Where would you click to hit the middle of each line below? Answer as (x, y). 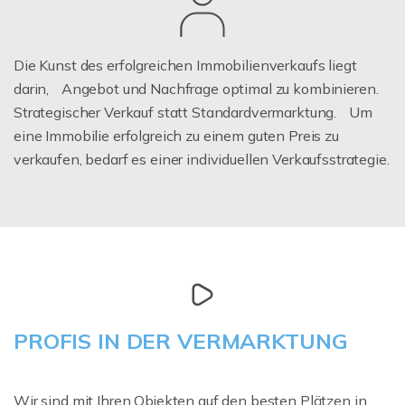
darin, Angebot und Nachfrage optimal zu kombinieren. (196, 88)
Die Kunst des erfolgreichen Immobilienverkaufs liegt (185, 65)
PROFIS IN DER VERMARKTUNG (181, 340)
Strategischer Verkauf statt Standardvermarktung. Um (193, 112)
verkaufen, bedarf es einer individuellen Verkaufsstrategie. (202, 159)
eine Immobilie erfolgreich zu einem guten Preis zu (176, 135)
